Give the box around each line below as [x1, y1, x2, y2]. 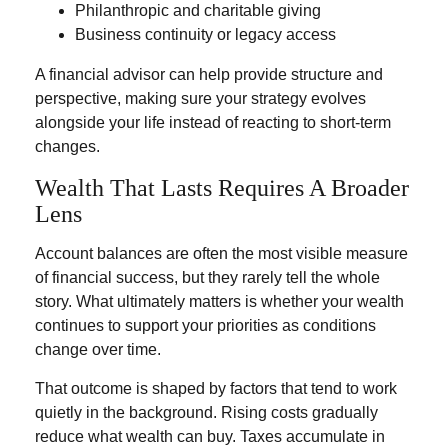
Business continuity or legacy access [75, 26, 340, 43]
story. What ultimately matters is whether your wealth [35, 293, 404, 310]
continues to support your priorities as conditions [35, 317, 376, 334]
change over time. [35, 341, 161, 358]
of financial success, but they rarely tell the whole [35, 269, 380, 286]
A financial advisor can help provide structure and [35, 66, 383, 83]
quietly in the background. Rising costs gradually [35, 404, 378, 421]
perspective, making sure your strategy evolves [35, 90, 366, 107]
